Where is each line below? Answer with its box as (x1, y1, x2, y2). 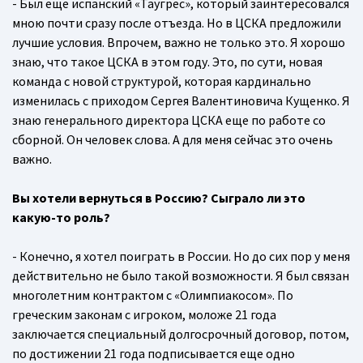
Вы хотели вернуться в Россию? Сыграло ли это (12, 190, 305, 207)
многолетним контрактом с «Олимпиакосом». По (12, 287, 293, 304)
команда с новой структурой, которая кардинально (12, 73, 311, 90)
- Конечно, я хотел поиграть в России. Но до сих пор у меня (12, 248, 350, 265)
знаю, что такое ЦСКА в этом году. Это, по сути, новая (12, 53, 322, 70)
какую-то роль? (12, 209, 110, 226)
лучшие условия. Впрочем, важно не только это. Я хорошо (12, 34, 345, 51)
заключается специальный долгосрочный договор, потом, (12, 326, 349, 343)
